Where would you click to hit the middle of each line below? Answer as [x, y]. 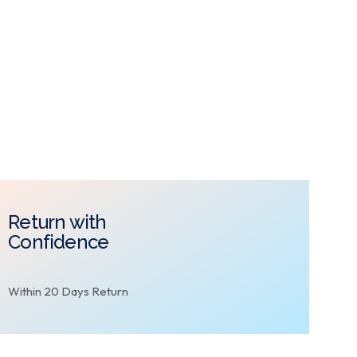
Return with [57, 222]
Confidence [59, 242]
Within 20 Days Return [69, 292]
